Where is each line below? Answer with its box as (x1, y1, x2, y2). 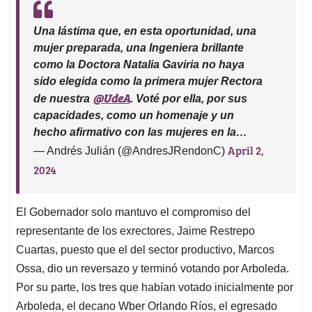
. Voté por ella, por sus (130, 93, 247, 105)
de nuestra (33, 93, 93, 105)
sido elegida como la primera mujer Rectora (33, 75, 263, 88)
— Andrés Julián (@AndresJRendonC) (33, 145, 228, 157)
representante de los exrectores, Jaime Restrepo (16, 225, 255, 237)
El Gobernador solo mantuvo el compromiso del (16, 206, 251, 219)
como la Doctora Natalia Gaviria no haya (33, 58, 244, 71)
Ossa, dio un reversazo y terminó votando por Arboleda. (16, 263, 289, 275)
